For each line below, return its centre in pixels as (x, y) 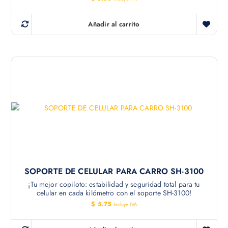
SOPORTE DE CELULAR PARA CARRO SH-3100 (114, 172)
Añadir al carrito (114, 24)
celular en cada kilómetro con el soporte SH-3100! (114, 193)
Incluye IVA (125, 205)
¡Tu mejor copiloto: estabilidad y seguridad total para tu (114, 184)
